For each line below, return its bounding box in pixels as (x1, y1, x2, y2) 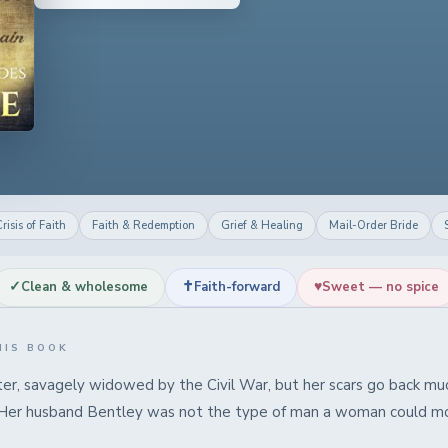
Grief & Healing (220, 217, 303, 233)
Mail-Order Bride (328, 217, 418, 233)
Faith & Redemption (91, 217, 195, 233)
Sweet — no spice (322, 277, 439, 296)
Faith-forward (194, 277, 280, 296)
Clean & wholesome (21, 277, 148, 296)
